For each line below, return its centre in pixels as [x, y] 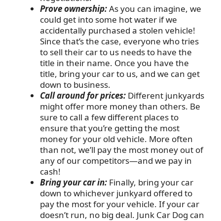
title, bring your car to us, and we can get [120, 74]
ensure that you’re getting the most [110, 128]
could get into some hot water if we [109, 20]
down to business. [75, 85]
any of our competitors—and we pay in [116, 161]
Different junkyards [165, 96]
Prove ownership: [74, 9]
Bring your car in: [74, 183]
